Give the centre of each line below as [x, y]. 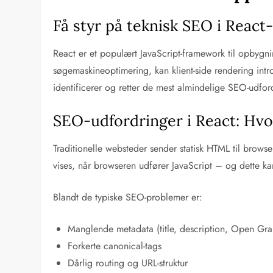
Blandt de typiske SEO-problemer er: [128, 197]
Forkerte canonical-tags [115, 246]
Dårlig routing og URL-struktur [128, 263]
